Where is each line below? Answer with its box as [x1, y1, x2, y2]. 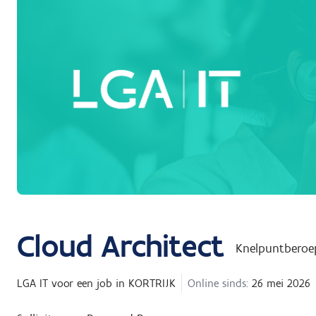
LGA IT [17, 276, 48, 291]
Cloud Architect [17, 226, 224, 265]
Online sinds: [188, 276, 248, 291]
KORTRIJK [128, 276, 176, 291]
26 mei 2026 [248, 276, 310, 291]
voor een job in [51, 276, 125, 291]
